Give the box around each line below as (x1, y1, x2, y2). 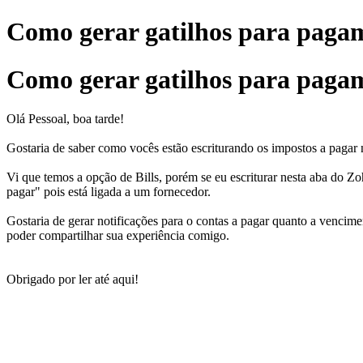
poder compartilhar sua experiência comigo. (6, 228, 229, 243)
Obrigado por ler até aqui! (6, 272, 139, 287)
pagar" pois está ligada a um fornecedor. (6, 185, 211, 199)
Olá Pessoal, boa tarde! (6, 112, 124, 126)
